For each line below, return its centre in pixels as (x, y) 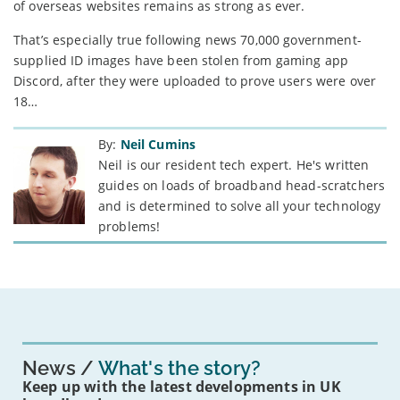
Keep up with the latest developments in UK (182, 386)
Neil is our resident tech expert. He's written (234, 164)
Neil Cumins (158, 144)
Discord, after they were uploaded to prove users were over (195, 80)
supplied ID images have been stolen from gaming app (181, 60)
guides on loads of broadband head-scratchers (242, 185)
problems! (129, 226)
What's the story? (178, 367)
